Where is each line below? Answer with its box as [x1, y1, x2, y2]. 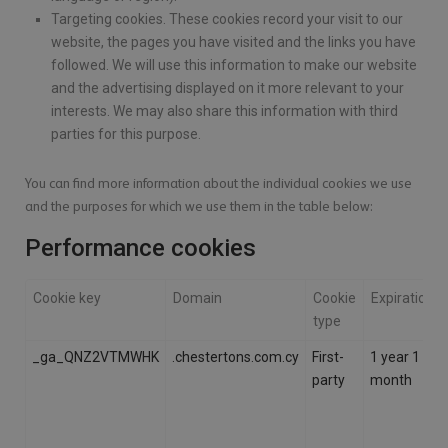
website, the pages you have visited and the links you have [51, 34, 417, 51]
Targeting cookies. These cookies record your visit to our [51, 11, 404, 28]
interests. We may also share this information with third [51, 103, 399, 120]
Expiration [371, 290, 435, 307]
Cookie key [33, 290, 102, 307]
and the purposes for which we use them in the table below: [25, 198, 374, 215]
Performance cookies [25, 234, 257, 263]
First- [312, 349, 345, 366]
